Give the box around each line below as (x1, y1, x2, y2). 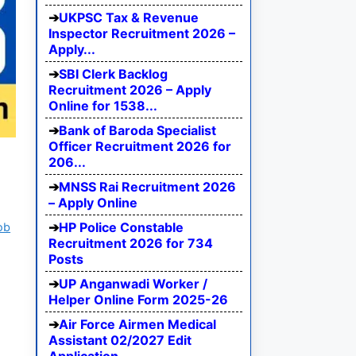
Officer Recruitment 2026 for (48, 138, 231, 155)
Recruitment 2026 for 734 (48, 235, 213, 252)
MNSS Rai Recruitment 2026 (59, 179, 236, 195)
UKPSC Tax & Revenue (59, 10, 199, 26)
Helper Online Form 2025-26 (48, 292, 228, 308)
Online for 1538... (48, 98, 157, 114)
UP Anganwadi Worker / (59, 276, 207, 292)
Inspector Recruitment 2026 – (48, 25, 235, 42)
